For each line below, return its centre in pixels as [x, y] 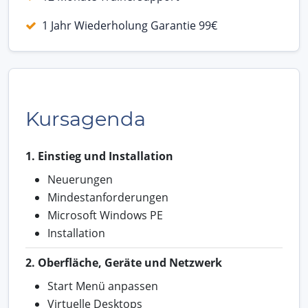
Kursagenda [86, 118]
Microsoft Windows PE [105, 215]
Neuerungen [80, 179]
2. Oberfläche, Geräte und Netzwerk [124, 262]
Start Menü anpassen [103, 286]
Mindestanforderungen [108, 197]
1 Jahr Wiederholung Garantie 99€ [130, 25]
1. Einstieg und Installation [99, 156]
